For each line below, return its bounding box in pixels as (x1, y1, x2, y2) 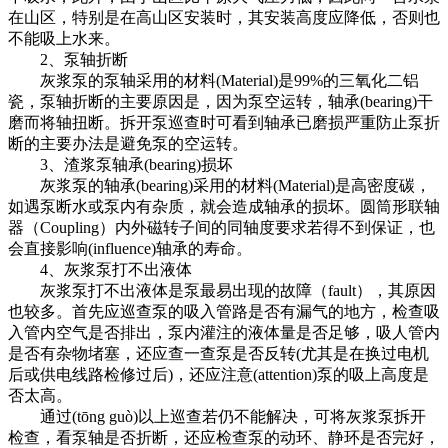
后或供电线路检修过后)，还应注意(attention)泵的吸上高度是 (8, 365, 429, 383)
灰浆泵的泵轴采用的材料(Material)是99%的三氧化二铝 (8, 71, 419, 89)
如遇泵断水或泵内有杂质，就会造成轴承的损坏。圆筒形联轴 (8, 197, 440, 215)
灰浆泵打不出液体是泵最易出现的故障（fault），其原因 (8, 281, 436, 299)
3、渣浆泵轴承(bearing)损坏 (8, 155, 233, 173)
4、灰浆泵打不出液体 (8, 260, 192, 278)
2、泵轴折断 (8, 50, 128, 68)
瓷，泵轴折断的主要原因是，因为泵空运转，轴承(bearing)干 (8, 92, 433, 110)
